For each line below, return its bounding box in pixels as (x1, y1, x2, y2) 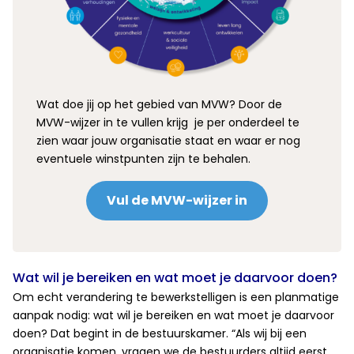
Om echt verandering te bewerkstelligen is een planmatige (13, 288, 339, 305)
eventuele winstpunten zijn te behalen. (36, 150, 250, 167)
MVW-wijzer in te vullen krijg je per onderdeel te (36, 114, 299, 130)
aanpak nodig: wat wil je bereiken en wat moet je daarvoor (13, 307, 334, 323)
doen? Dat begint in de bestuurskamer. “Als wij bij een (13, 325, 307, 341)
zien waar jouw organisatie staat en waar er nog (36, 132, 300, 149)
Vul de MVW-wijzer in (107, 190, 247, 209)
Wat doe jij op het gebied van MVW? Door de (36, 96, 282, 112)
